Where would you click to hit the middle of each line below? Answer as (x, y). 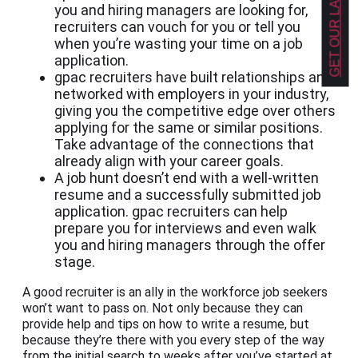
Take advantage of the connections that (184, 145)
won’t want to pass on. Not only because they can (163, 308)
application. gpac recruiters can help (171, 212)
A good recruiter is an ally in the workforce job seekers (175, 292)
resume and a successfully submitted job (188, 195)
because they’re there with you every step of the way (173, 340)
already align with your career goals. (169, 161)
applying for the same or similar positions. (189, 128)
